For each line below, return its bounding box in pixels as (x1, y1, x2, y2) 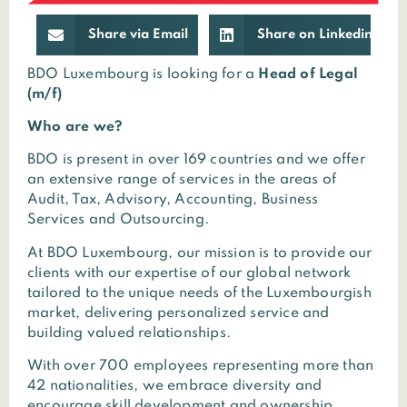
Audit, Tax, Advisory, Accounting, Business (27, 193, 319, 208)
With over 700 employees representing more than (27, 359, 374, 374)
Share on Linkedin (256, 27, 372, 41)
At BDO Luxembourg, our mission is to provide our (27, 245, 372, 261)
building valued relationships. (27, 325, 231, 341)
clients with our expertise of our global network (27, 265, 352, 281)
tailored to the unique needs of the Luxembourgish (27, 285, 372, 301)
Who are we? (27, 119, 124, 134)
